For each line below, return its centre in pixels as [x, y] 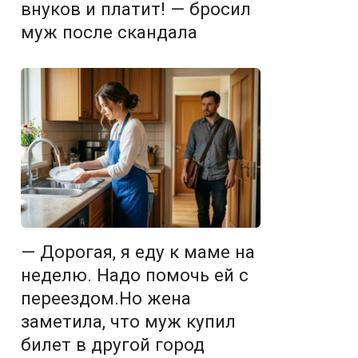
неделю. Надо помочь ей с [135, 275]
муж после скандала [109, 32]
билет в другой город [113, 344]
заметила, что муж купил [128, 321]
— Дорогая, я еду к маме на [138, 252]
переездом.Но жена [106, 298]
